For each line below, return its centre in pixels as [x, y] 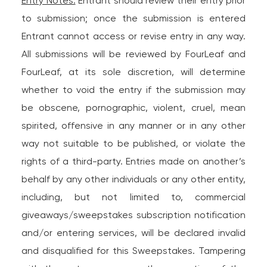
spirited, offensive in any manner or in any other [133, 125]
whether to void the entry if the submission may [133, 90]
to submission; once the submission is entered [133, 18]
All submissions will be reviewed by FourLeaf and [133, 54]
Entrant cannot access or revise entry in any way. [133, 36]
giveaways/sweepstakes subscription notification [133, 215]
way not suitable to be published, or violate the [133, 143]
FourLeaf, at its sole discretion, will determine [133, 72]
